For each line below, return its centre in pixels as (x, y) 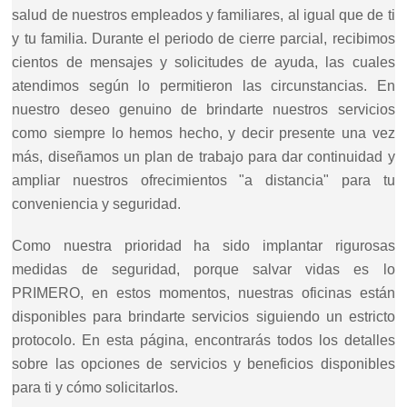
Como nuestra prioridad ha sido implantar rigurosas (203, 245)
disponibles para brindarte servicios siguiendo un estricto (203, 316)
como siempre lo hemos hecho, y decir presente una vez (203, 133)
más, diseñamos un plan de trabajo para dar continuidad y (203, 156)
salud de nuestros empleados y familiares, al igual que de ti (203, 15)
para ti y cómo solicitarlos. (95, 387)
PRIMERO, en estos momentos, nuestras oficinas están (203, 293)
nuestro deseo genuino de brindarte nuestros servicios (203, 109)
